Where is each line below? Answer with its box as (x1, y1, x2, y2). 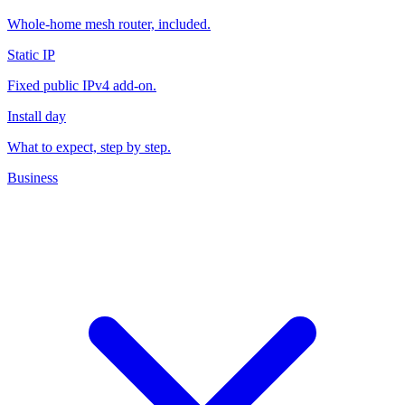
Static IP (7, 56, 55, 71)
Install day (7, 118, 66, 133)
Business (7, 179, 58, 194)
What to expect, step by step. (7, 148, 171, 164)
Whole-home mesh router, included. (7, 25, 211, 41)
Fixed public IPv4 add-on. (7, 87, 156, 102)
